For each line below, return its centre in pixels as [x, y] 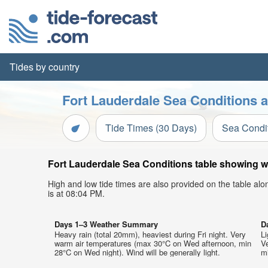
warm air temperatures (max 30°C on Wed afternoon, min [153, 243]
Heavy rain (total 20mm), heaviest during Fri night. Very [150, 234]
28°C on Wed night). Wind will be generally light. [137, 252]
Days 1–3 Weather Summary [106, 224]
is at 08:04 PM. [76, 193]
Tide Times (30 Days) [151, 128]
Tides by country [45, 67]
